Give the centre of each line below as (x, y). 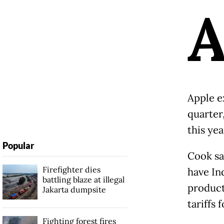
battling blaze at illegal (83, 179)
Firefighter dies (71, 169)
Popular (18, 145)
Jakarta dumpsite (74, 189)
